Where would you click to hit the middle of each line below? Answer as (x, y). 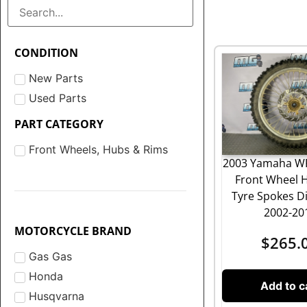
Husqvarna (57, 296)
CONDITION (46, 52)
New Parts (56, 78)
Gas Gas (50, 257)
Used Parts (58, 98)
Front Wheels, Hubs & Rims (98, 150)
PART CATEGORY (59, 124)
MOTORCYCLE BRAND (73, 231)
